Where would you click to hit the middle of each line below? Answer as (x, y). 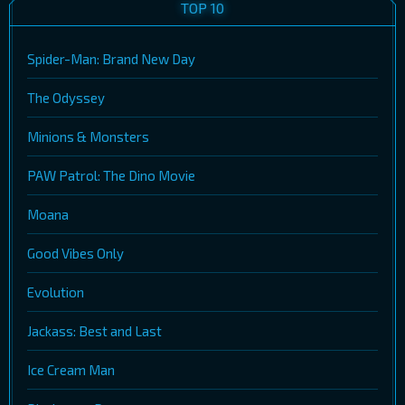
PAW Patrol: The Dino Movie (111, 175)
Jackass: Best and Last (94, 330)
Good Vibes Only (75, 253)
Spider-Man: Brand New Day (111, 58)
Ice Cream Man (71, 369)
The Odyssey (66, 97)
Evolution (56, 292)
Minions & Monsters (88, 136)
